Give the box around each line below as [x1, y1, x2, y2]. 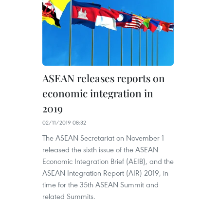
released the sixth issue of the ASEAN [42, 145, 158, 155]
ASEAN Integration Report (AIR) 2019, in [42, 168, 168, 178]
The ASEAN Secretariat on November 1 [42, 133, 164, 143]
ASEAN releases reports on [42, 71, 165, 85]
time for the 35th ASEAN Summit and [42, 180, 159, 190]
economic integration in [42, 86, 153, 100]
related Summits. [42, 191, 95, 201]
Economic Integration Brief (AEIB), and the [42, 156, 174, 166]
